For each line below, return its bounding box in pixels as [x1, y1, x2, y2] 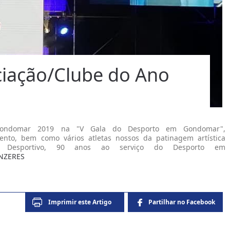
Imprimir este [48, 198, 92, 206]
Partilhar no [148, 198, 186, 206]
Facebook [186, 198, 215, 206]
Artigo [92, 198, 111, 206]
